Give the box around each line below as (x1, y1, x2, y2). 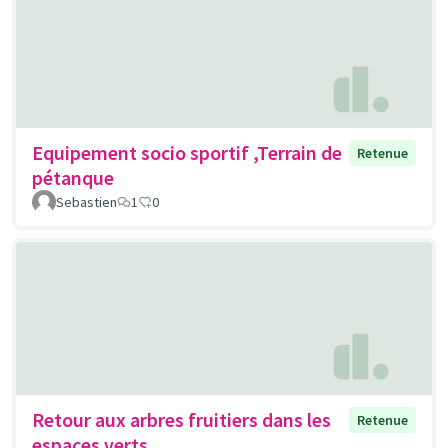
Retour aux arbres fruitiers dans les (32, 407, 331, 433)
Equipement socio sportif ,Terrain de (32, 139, 342, 165)
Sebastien (56, 192, 117, 211)
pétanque (32, 164, 114, 190)
